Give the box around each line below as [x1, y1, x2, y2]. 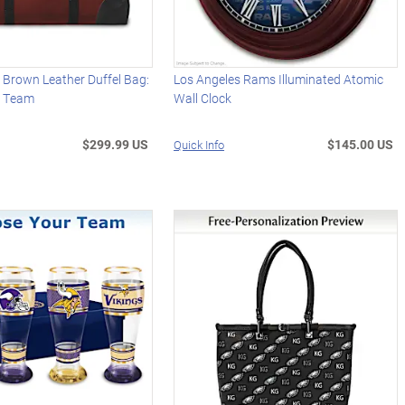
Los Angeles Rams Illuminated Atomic [174, 70, 384, 88]
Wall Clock [174, 89, 232, 107]
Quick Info [174, 136, 225, 153]
